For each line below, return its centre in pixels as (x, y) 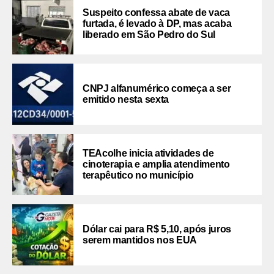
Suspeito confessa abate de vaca (157, 13)
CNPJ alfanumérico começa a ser (157, 89)
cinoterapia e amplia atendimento (156, 165)
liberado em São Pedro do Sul (149, 35)
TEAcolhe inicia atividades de (148, 154)
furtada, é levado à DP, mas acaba (157, 24)
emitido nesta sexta (126, 100)
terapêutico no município (138, 176)
